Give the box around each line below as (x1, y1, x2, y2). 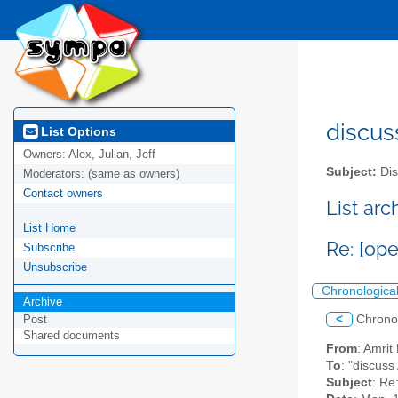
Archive (23, 295, 62, 309)
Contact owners (23, 187, 103, 201)
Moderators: (23, 167, 88, 181)
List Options (37, 123, 116, 139)
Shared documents (23, 329, 120, 343)
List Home (23, 221, 76, 235)
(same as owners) (88, 167, 179, 181)
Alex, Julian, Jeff (68, 147, 155, 162)
